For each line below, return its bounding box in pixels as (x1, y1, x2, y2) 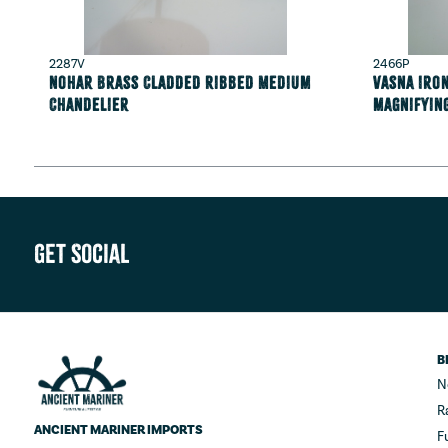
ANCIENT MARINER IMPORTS (33, 422, 203, 439)
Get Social (33, 238, 129, 272)
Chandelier (48, 94, 129, 117)
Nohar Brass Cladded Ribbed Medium (48, 72, 311, 95)
